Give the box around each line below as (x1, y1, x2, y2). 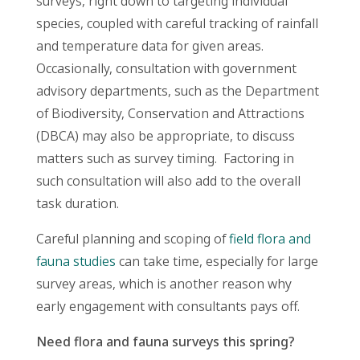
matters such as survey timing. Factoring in (35, 149, 294, 168)
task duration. (35, 194, 122, 213)
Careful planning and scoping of (35, 230, 229, 248)
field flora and (228, 230, 311, 248)
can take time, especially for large (115, 252, 318, 271)
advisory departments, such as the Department (35, 82, 319, 100)
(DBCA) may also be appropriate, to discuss (35, 127, 295, 145)
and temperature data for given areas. (35, 37, 267, 55)
